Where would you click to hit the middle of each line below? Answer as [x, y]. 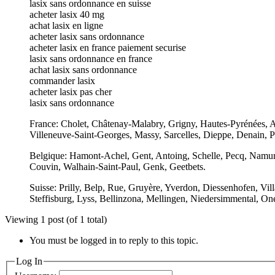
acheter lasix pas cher [71, 91]
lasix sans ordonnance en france [91, 58]
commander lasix [62, 80]
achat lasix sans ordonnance [83, 69]
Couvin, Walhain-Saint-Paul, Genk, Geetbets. [118, 166]
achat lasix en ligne [66, 25]
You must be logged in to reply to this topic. [114, 240]
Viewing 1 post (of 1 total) [56, 219]
